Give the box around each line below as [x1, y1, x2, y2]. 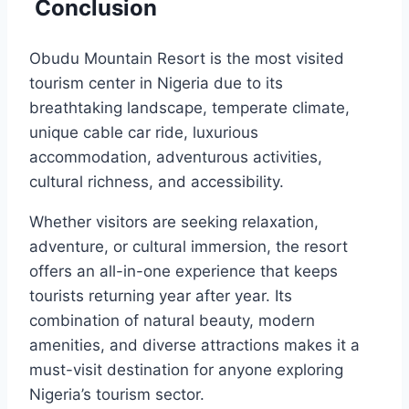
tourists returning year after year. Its [29, 286, 292, 305]
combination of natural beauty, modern [29, 310, 315, 330]
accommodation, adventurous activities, [29, 147, 322, 166]
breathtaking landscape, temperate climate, [29, 98, 350, 117]
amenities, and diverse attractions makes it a [29, 335, 360, 354]
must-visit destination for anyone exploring [29, 360, 343, 379]
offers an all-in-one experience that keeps [29, 261, 338, 280]
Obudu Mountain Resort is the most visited [29, 48, 344, 68]
